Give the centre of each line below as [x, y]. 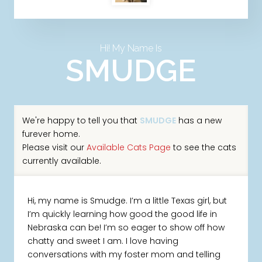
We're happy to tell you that [81, 120]
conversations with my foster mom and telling [124, 255]
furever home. [51, 134]
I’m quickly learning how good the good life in [123, 214]
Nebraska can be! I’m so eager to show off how [126, 228]
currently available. [61, 161]
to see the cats [203, 147]
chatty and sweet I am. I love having [103, 241]
